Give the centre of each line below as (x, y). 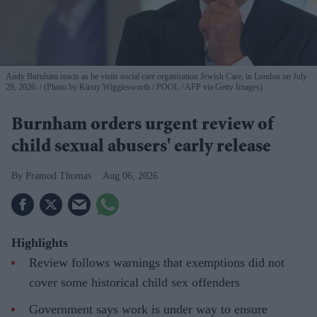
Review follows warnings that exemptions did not (157, 263)
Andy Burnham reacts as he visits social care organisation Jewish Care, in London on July (156, 77)
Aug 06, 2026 (130, 176)
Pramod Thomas (58, 176)
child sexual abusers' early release (141, 148)
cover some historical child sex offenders (134, 283)
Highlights (40, 243)
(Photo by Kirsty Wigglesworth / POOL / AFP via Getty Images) (152, 87)
